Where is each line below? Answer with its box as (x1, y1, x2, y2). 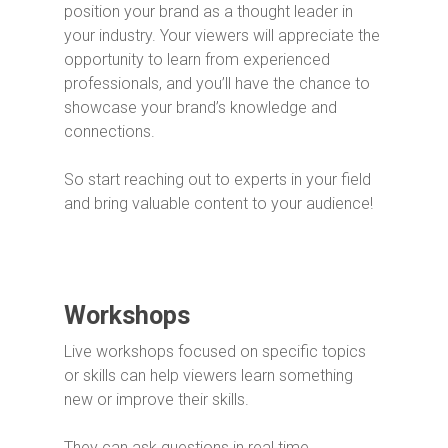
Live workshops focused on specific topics (64, 341, 366, 361)
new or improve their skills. (64, 389, 253, 409)
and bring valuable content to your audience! (64, 193, 373, 213)
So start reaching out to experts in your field (64, 169, 371, 189)
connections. (64, 121, 159, 141)
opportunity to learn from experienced (64, 49, 330, 69)
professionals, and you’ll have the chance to (64, 73, 370, 93)
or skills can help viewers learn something (64, 365, 353, 385)
